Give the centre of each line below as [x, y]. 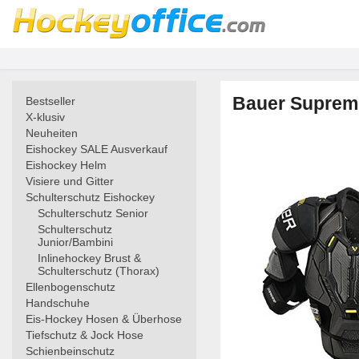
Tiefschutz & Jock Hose [85, 335]
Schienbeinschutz [70, 351]
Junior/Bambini [75, 242]
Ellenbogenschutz [71, 287]
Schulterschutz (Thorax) [99, 271]
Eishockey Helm [66, 165]
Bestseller [50, 101]
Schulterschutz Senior [93, 213]
